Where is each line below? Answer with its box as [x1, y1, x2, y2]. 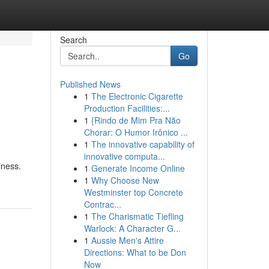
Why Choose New [91, 174, 159, 186]
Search [59, 34, 87, 46]
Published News [59, 78, 121, 90]
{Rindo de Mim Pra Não [91, 114, 181, 126]
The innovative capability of [91, 138, 195, 150]
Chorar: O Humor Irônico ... [83, 126, 188, 138]
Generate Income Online [91, 162, 185, 174]
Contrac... [83, 198, 121, 210]
